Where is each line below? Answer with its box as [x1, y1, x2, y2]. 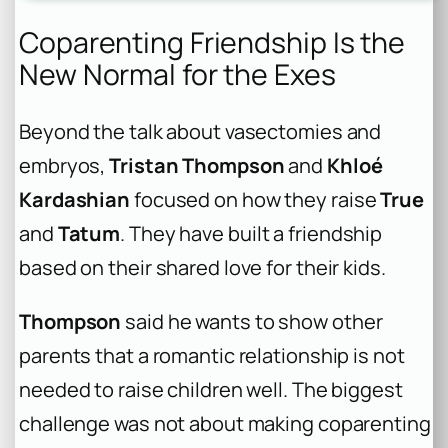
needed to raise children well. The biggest [19, 375, 403, 403]
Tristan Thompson [109, 151, 285, 179]
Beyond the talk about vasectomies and [19, 117, 382, 145]
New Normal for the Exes [19, 55, 336, 95]
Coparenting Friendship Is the [19, 23, 406, 63]
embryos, [19, 151, 110, 179]
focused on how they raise [130, 185, 381, 213]
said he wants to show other [121, 307, 383, 335]
